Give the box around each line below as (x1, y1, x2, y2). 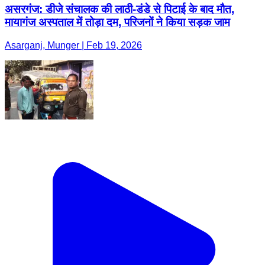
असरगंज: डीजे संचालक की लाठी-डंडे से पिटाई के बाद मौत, (5, 2, 234, 15)
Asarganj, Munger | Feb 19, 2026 (5, 40, 142, 50)
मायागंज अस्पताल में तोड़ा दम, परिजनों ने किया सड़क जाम (5, 15, 230, 28)
